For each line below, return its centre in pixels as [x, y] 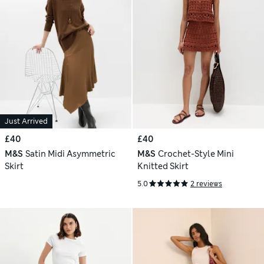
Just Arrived [26, 122]
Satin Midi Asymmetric [70, 154]
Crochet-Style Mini [196, 154]
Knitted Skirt [163, 166]
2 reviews [206, 184]
